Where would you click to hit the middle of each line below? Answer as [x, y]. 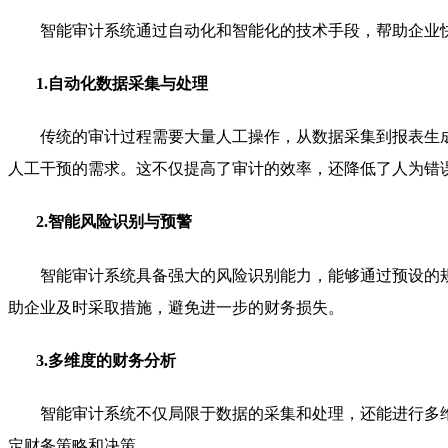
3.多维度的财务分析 [106, 360]
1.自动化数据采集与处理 [122, 83]
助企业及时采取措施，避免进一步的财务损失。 [176, 307]
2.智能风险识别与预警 [114, 222]
